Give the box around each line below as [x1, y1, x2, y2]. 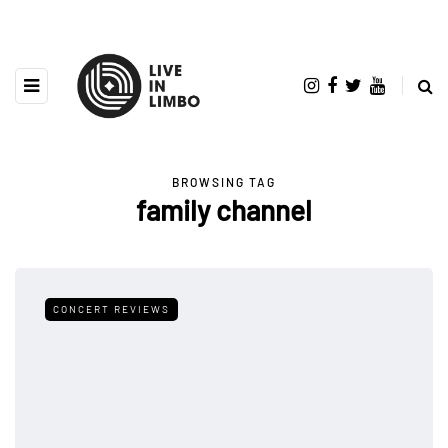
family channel [136, 192, 312, 227]
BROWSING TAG [172, 174, 276, 189]
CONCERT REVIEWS [53, 302, 170, 315]
